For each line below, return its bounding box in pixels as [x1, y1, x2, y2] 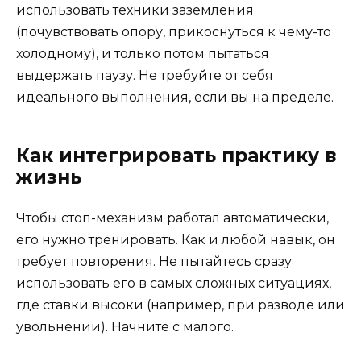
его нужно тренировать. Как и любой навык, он [16, 231, 335, 247]
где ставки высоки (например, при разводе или [16, 297, 345, 313]
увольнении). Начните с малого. [16, 318, 234, 334]
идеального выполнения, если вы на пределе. [16, 89, 334, 105]
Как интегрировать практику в [16, 143, 337, 167]
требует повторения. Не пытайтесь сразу [16, 253, 292, 269]
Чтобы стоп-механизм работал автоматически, [16, 210, 329, 226]
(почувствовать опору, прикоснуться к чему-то [16, 23, 331, 39]
